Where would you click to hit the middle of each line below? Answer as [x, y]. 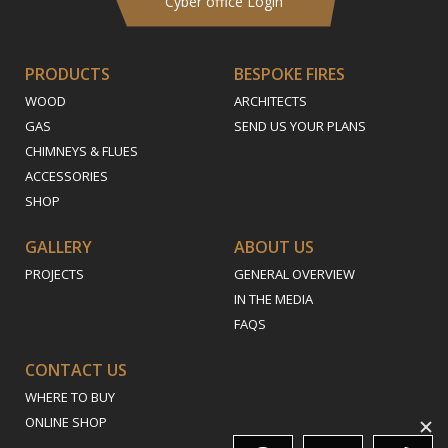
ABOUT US [274, 246]
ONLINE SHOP [66, 421]
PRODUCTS [67, 73]
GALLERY [58, 246]
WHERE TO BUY [70, 396]
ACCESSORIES [66, 175]
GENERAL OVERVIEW [294, 273]
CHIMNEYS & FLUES [81, 150]
